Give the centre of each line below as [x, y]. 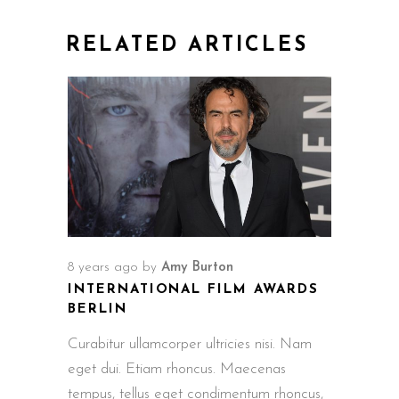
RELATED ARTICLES [187, 46]
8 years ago [103, 267]
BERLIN [98, 309]
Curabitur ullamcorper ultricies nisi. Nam [190, 344]
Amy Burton [197, 267]
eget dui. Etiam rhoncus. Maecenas [177, 369]
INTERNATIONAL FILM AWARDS [193, 289]
